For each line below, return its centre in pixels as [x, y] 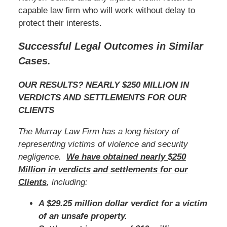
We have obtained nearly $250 [126, 157]
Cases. [34, 61]
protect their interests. [60, 23]
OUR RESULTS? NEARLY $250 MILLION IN [103, 85]
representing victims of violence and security [103, 144]
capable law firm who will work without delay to [106, 10]
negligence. [42, 157]
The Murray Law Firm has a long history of [98, 132]
